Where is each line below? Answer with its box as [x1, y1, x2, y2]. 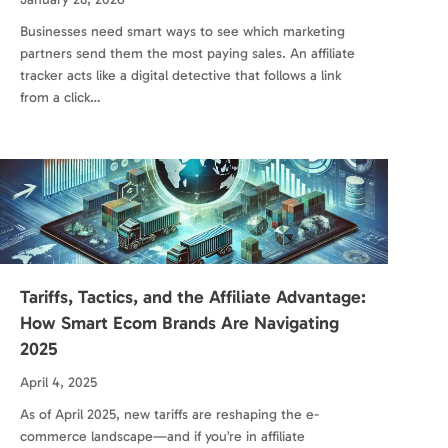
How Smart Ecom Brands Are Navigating [20, 312, 339, 335]
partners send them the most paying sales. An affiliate [20, 45, 355, 63]
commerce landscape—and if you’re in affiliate [20, 428, 305, 446]
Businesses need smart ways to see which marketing [20, 23, 345, 41]
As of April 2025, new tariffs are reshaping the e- [20, 406, 319, 424]
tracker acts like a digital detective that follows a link [20, 67, 341, 85]
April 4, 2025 [20, 374, 97, 392]
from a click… [20, 89, 101, 107]
